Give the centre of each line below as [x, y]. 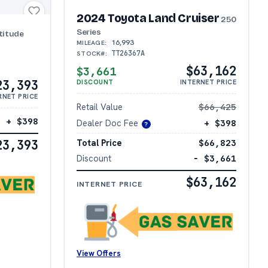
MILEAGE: [92, 43]
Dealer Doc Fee [107, 123]
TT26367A [128, 54]
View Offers [98, 253]
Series [89, 32]
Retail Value [99, 107]
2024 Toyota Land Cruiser [148, 19]
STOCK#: [92, 54]
